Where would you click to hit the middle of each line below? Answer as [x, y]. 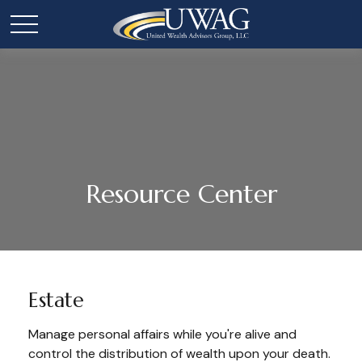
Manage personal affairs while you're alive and [162, 334]
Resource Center [181, 194]
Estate [56, 300]
